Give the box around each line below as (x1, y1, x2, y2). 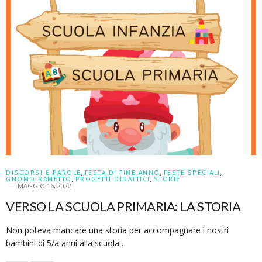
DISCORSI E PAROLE (6, 168, 81, 177)
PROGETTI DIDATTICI (75, 174, 150, 183)
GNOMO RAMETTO (6, 174, 72, 183)
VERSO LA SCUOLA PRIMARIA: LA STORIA (6, 198, 241, 214)
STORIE (153, 174, 181, 183)
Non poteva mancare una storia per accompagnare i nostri (6, 224, 229, 236)
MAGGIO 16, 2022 (18, 181, 71, 190)
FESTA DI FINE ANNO (84, 168, 160, 177)
